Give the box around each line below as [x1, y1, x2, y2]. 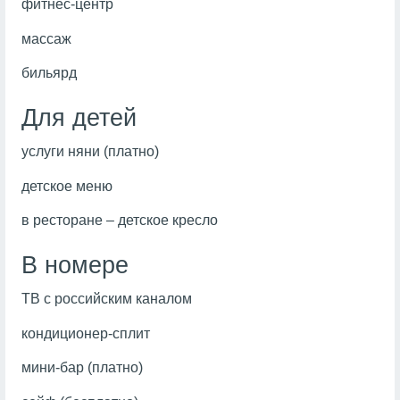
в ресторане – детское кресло [21, 212, 218, 229]
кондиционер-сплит [21, 325, 150, 341]
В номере [21, 252, 129, 279]
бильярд [21, 65, 77, 81]
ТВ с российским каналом [21, 291, 192, 307]
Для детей [21, 104, 137, 132]
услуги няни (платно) [21, 144, 159, 160]
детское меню [21, 178, 112, 194]
